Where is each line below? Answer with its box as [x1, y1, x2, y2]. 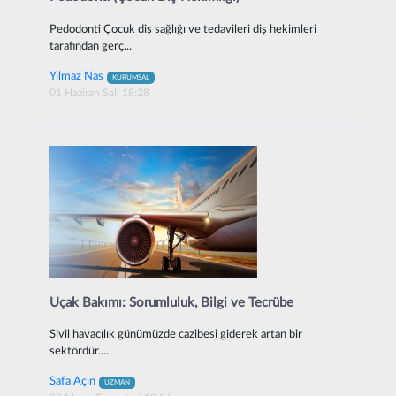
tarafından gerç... [49, 40, 132, 52]
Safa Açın [49, 375, 95, 388]
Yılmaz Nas [49, 69, 103, 82]
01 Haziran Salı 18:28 [49, 87, 149, 98]
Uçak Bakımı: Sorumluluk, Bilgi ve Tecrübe [49, 295, 293, 309]
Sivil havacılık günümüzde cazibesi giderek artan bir [49, 329, 302, 341]
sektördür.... [49, 346, 109, 358]
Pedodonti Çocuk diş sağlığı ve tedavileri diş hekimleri [49, 23, 316, 35]
